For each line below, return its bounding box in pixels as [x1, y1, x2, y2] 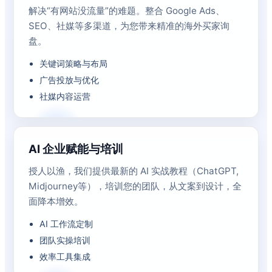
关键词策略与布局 [39, 58, 107, 69]
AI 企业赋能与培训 [29, 142, 123, 155]
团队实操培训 [39, 235, 90, 245]
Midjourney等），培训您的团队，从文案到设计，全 [29, 180, 242, 192]
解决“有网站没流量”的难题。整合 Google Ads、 [29, 5, 225, 16]
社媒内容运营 [39, 91, 90, 101]
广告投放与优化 [39, 75, 99, 85]
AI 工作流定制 [39, 219, 93, 229]
